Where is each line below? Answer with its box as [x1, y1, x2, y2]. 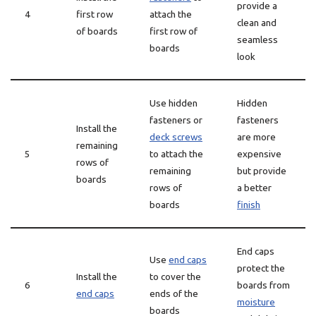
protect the [237, 262, 285, 274]
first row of [150, 25, 197, 37]
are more [237, 131, 276, 142]
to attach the [150, 148, 203, 159]
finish [237, 199, 260, 210]
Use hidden [150, 97, 197, 109]
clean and [237, 17, 276, 28]
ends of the [150, 288, 198, 299]
